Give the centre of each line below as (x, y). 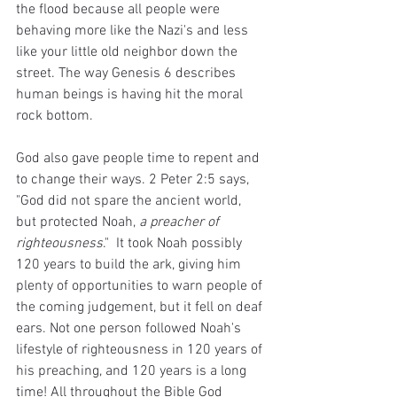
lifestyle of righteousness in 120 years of (141, 350)
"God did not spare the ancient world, (130, 201)
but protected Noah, (78, 222)
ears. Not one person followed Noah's (130, 328)
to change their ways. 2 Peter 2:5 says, (134, 179)
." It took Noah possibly (174, 243)
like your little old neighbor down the (128, 52)
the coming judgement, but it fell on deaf (141, 307)
